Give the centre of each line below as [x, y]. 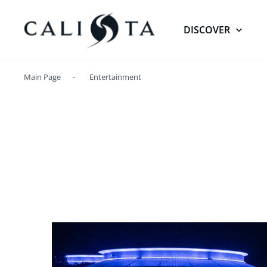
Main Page [42, 77]
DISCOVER [207, 30]
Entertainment [115, 77]
